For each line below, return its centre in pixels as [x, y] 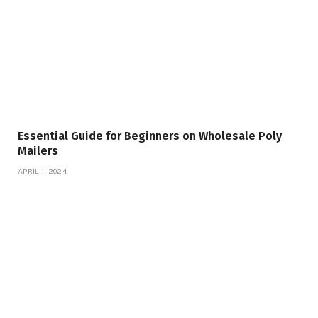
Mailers [38, 150]
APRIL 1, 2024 [42, 171]
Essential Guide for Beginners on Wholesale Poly [150, 136]
